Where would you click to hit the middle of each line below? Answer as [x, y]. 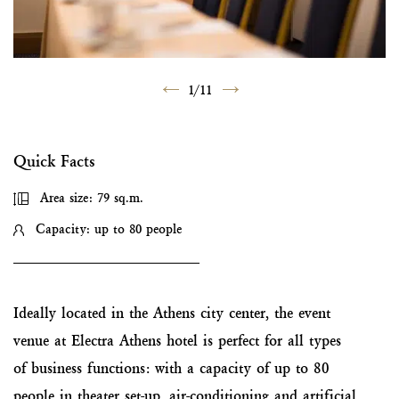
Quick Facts [54, 161]
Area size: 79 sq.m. [90, 198]
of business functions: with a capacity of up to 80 [171, 368]
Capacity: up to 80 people [106, 229]
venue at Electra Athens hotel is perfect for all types [177, 341]
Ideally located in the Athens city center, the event [172, 313]
